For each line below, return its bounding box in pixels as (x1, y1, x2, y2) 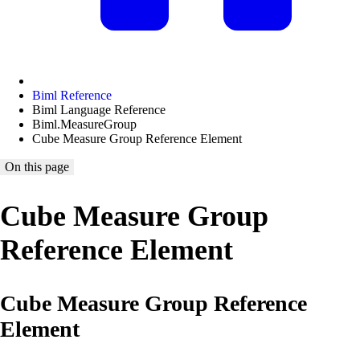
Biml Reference (32, 88, 112, 102)
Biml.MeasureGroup (32, 117, 137, 131)
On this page (5, 160, 69, 174)
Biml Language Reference (32, 103, 166, 117)
